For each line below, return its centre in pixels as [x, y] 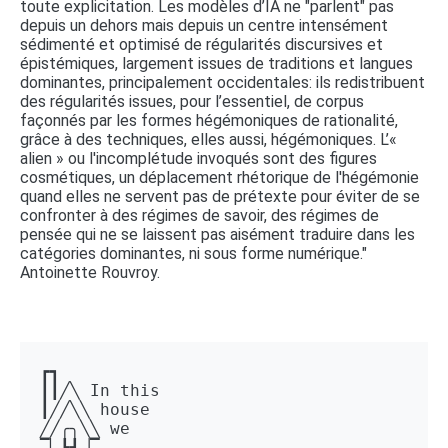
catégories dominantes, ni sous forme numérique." [193, 253]
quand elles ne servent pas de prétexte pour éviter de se [220, 196]
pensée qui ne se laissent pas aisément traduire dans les [217, 234]
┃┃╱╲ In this [105, 390]
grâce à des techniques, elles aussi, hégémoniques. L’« [208, 139]
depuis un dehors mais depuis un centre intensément [204, 25]
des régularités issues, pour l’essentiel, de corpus [192, 101]
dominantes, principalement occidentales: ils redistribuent [222, 82]
